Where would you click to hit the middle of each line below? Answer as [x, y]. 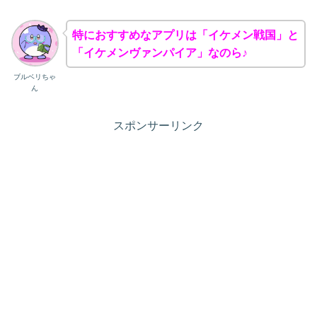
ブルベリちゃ [35, 77]
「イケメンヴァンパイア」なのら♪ [160, 52]
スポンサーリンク [158, 126]
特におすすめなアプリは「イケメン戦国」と [185, 35]
